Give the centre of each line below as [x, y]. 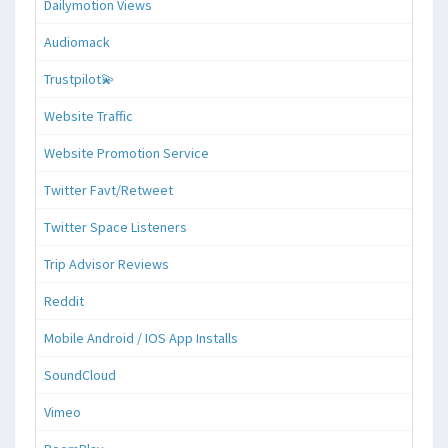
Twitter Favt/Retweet [108, 190]
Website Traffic [88, 116]
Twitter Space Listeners [115, 227]
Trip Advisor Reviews [106, 264]
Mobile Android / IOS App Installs [141, 338]
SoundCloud [80, 375]
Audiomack [77, 42]
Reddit [64, 301]
